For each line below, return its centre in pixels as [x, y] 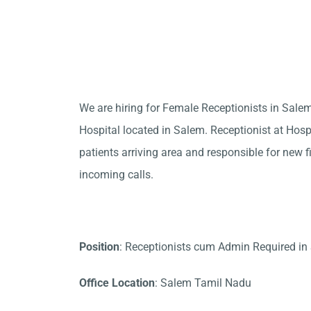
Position [99, 247]
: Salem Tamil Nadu [203, 283]
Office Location [117, 283]
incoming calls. [116, 175]
